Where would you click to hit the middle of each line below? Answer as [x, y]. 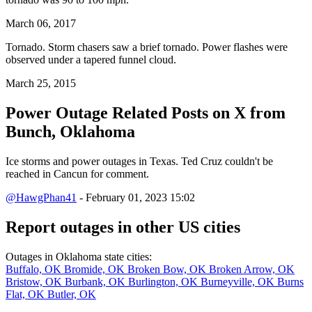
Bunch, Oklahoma [70, 132]
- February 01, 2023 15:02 [136, 198]
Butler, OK [72, 295]
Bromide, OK [96, 270]
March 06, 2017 [41, 24]
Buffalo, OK [35, 270]
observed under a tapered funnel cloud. [91, 60]
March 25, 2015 [41, 84]
